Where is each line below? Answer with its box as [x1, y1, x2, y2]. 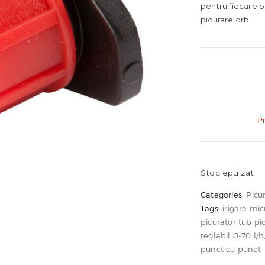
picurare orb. [200, 15, 251, 25]
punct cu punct [200, 244, 261, 254]
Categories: [200, 189, 247, 199]
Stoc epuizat [200, 168, 254, 178]
